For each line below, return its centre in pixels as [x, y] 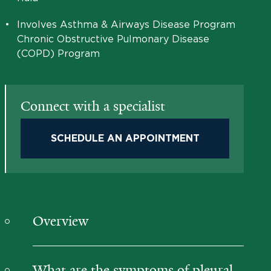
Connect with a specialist [93, 106]
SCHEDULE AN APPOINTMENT [125, 139]
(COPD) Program [58, 53]
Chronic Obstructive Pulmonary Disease [113, 39]
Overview [60, 221]
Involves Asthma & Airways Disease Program [126, 24]
